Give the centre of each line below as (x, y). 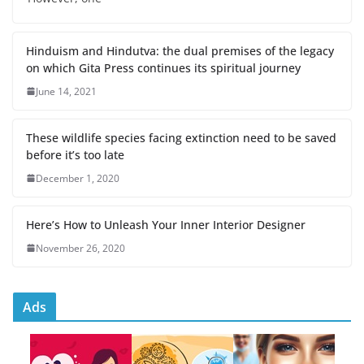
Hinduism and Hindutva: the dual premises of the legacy (180, 50)
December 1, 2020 (78, 178)
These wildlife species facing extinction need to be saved (181, 137)
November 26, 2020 (80, 248)
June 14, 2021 (66, 91)
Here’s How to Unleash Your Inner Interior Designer (166, 224)
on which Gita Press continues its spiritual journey (163, 67)
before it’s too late (75, 154)
